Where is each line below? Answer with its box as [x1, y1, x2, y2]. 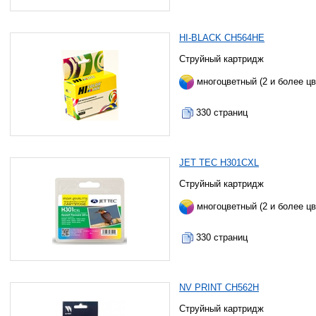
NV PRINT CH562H [179, 282, 260, 293]
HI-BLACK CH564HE [179, 32, 265, 43]
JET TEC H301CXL [179, 157, 260, 168]
